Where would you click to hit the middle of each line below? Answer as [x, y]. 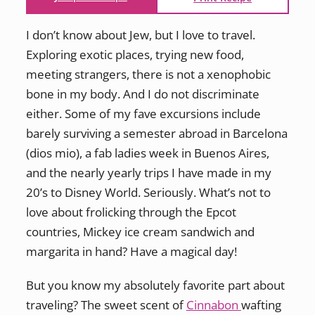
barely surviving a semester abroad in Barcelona [156, 133]
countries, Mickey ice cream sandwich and [140, 231]
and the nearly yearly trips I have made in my [148, 172]
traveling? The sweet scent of [106, 305]
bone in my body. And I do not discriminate [142, 94]
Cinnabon [213, 305]
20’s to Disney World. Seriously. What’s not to [148, 192]
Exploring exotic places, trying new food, [135, 54]
